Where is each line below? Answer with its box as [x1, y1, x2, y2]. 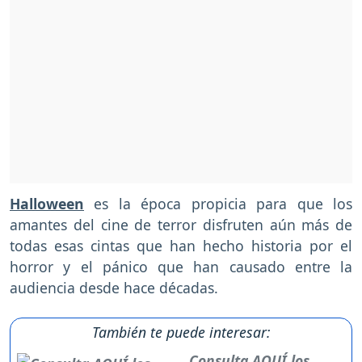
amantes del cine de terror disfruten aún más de [10, 215, 352, 235]
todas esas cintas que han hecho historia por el [10, 236, 352, 256]
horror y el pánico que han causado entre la [10, 257, 352, 277]
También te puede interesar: [91, 322, 271, 343]
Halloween [10, 194, 84, 214]
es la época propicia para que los [84, 194, 352, 214]
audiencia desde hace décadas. [10, 278, 218, 298]
